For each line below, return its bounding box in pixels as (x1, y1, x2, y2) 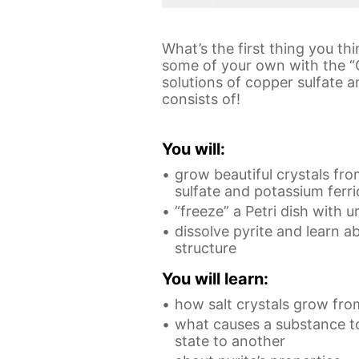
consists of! (162, 91, 240, 108)
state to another (175, 333, 285, 350)
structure (175, 240, 236, 257)
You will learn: (162, 269, 268, 289)
